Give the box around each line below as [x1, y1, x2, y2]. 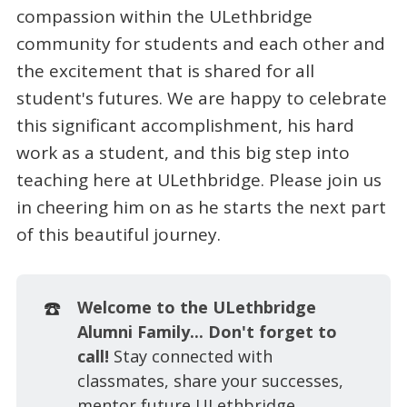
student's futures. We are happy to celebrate [15, 86, 387, 111]
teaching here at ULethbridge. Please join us [15, 168, 382, 193]
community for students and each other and [15, 32, 385, 56]
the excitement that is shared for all [15, 59, 314, 84]
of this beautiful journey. [15, 223, 221, 247]
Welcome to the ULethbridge [76, 295, 316, 318]
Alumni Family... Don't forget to [76, 320, 337, 342]
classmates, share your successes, [76, 369, 343, 392]
